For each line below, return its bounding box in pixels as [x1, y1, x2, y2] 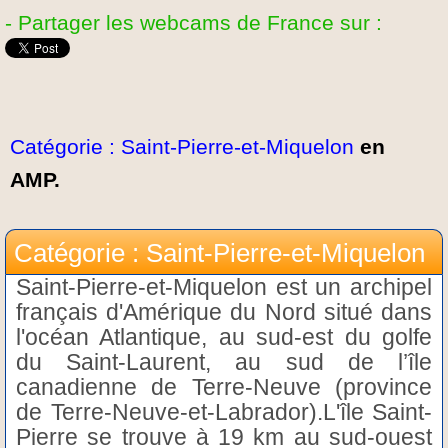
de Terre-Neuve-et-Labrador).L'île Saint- [16, 398, 432, 425]
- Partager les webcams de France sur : [5, 10, 382, 34]
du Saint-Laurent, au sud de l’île [16, 348, 432, 375]
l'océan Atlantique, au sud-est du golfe [16, 323, 432, 350]
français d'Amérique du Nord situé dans [16, 298, 432, 325]
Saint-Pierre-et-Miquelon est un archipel [16, 273, 432, 300]
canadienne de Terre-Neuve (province [16, 373, 432, 400]
